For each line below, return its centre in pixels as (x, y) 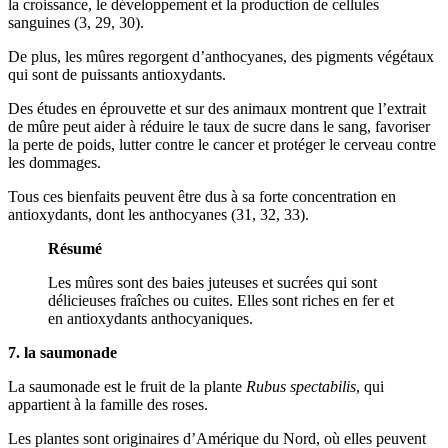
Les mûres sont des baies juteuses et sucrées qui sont (212, 282)
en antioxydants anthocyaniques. (150, 318)
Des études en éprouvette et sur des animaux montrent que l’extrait (217, 108)
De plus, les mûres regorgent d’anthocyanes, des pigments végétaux (221, 56)
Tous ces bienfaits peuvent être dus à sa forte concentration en (202, 196)
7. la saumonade (62, 352)
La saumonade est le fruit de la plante (127, 386)
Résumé (75, 248)
